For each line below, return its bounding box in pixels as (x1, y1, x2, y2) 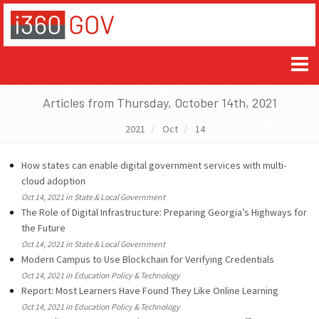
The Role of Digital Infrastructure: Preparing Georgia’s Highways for (21, 206, 307, 219)
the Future (21, 221, 66, 234)
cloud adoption (21, 174, 85, 187)
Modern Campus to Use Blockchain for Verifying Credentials (21, 253, 274, 266)
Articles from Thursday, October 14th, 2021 (42, 95, 277, 110)
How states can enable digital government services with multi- (21, 159, 286, 172)
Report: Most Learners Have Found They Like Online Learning (21, 284, 278, 297)
